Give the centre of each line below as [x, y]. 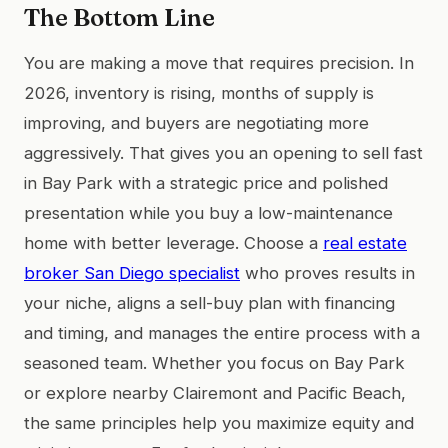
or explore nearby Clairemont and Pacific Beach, [215, 392]
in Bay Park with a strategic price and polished [206, 182]
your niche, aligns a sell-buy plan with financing [209, 302]
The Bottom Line [119, 17]
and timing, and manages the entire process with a [222, 332]
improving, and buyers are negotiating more [196, 122]
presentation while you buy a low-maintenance [208, 212]
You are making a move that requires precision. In [219, 62]
